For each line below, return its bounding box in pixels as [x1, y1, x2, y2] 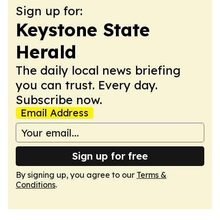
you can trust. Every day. [16, 78, 158, 92]
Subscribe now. [16, 92, 102, 107]
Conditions [16, 180, 55, 190]
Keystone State [16, 19, 150, 41]
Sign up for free [72, 150, 148, 162]
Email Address [21, 107, 88, 119]
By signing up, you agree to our [16, 170, 137, 180]
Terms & [137, 170, 166, 180]
